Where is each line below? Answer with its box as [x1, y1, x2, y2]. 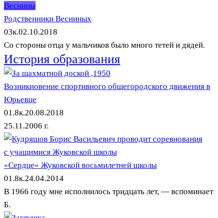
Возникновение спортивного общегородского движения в [4, 82, 210, 91]
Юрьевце [4, 95, 36, 104]
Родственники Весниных [4, 14, 91, 23]
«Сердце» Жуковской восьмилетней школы [4, 161, 157, 170]
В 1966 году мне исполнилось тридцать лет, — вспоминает [4, 187, 213, 196]
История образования [4, 52, 120, 66]
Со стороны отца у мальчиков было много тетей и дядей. [4, 40, 205, 50]
